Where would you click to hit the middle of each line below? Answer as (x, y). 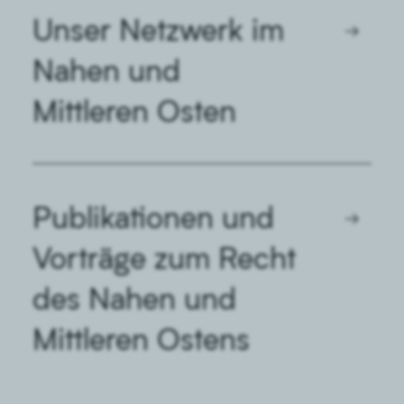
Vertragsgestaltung (106, 320)
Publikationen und (153, 216)
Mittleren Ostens (141, 338)
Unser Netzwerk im (158, 29)
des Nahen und (134, 298)
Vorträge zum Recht (164, 257)
